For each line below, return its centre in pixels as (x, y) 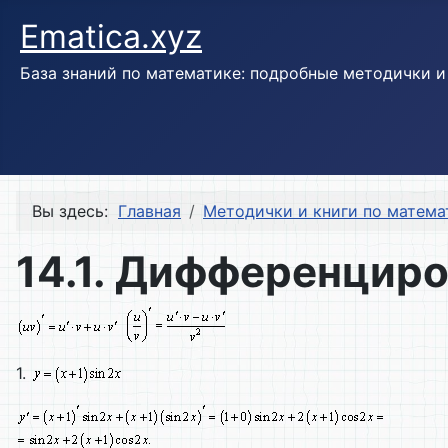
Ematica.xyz (111, 36)
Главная (149, 211)
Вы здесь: (75, 211)
